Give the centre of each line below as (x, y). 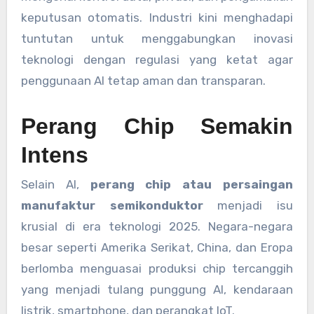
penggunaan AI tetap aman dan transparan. (143, 80)
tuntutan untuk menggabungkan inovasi (157, 38)
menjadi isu (248, 206)
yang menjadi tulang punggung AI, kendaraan (157, 290)
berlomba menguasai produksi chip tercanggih (157, 269)
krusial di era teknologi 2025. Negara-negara (157, 227)
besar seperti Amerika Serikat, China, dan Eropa (157, 248)
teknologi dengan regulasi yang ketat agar (157, 59)
